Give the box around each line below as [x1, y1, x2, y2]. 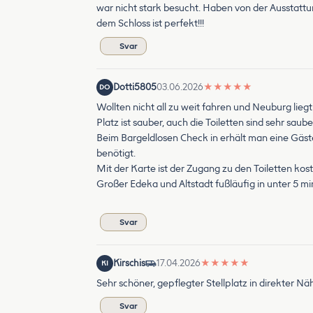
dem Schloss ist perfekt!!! [96, 17, 204, 29]
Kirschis [113, 257, 145, 268]
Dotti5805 [113, 81, 156, 92]
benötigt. [96, 147, 136, 159]
